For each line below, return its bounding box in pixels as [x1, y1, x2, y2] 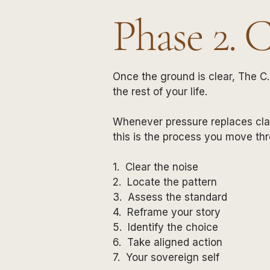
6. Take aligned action [113, 236, 222, 248]
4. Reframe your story [113, 206, 224, 218]
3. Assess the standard [113, 190, 227, 203]
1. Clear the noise [113, 160, 198, 173]
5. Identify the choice [113, 221, 218, 233]
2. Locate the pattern [113, 175, 217, 188]
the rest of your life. [113, 85, 207, 98]
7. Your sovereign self [113, 251, 222, 263]
